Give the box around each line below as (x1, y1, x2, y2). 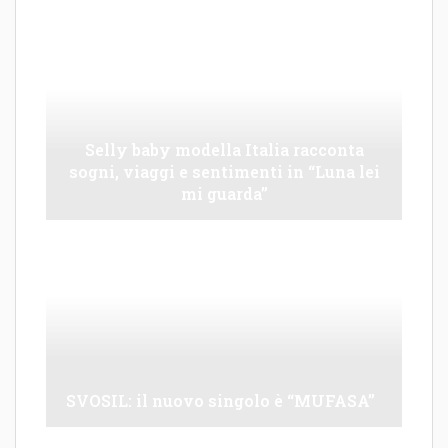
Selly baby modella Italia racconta (84, 139, 364, 161)
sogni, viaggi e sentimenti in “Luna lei (68, 161, 380, 183)
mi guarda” (180, 183, 268, 205)
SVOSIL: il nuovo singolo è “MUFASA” (66, 389, 375, 411)
